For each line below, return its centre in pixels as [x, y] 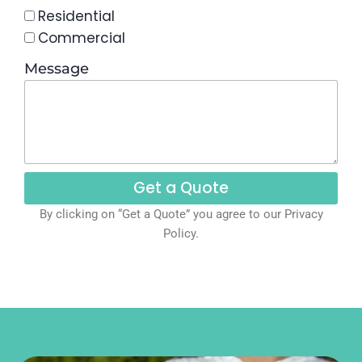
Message [57, 68]
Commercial [82, 38]
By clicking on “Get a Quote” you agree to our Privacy [181, 214]
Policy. [181, 233]
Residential [76, 16]
